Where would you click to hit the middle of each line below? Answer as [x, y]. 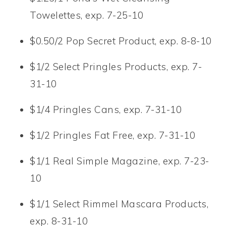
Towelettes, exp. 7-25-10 [87, 15]
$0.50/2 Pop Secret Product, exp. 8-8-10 [121, 41]
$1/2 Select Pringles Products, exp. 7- [116, 66]
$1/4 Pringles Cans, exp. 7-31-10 [106, 109]
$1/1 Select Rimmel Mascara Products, [119, 204]
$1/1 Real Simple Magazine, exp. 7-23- [120, 161]
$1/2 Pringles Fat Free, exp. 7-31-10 [113, 135]
